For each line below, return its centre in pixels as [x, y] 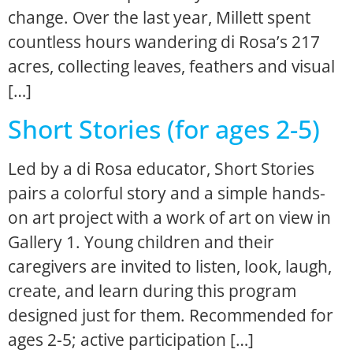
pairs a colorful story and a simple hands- [167, 193]
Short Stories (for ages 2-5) [164, 129]
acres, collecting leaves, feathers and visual [171, 67]
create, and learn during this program [152, 291]
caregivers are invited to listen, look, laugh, [170, 267]
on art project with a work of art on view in [169, 218]
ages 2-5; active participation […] [131, 340]
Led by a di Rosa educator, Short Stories [161, 169]
